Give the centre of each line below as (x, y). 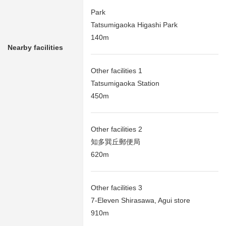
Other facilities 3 (117, 188)
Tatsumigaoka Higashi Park (134, 25)
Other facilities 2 (117, 129)
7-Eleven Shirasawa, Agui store (140, 201)
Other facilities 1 (117, 71)
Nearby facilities (35, 48)
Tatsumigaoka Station (125, 83)
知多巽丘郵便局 (116, 142)
